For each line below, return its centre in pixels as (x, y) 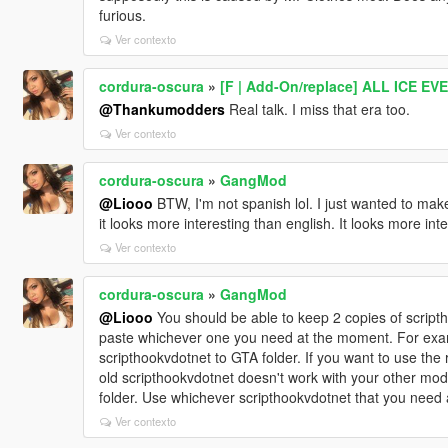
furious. (122, 14)
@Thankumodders (161, 108)
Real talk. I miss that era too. (317, 108)
